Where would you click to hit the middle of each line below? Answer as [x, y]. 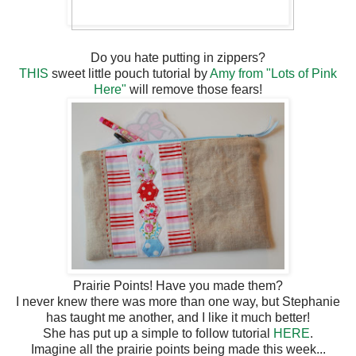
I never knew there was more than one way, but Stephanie [178, 301]
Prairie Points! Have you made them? [178, 285]
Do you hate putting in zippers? [178, 57]
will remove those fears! [194, 89]
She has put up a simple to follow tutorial [158, 333]
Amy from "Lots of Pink [273, 73]
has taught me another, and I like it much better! [178, 317]
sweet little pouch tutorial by [129, 73]
